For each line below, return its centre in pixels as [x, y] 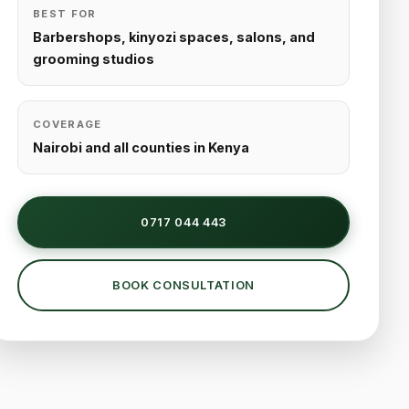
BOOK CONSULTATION [184, 285]
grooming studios [94, 58]
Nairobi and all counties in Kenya [141, 147]
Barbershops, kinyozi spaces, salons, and [174, 37]
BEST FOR [65, 13]
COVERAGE [68, 124]
